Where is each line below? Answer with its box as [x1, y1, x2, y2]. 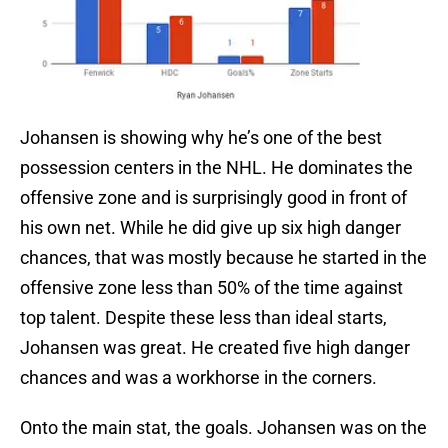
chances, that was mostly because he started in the [20, 247, 427, 269]
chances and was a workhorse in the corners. [20, 367, 377, 389]
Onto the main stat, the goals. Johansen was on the [20, 417, 427, 439]
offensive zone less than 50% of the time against [20, 277, 403, 299]
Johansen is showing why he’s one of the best [20, 127, 382, 149]
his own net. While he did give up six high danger [20, 217, 401, 239]
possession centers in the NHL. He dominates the [20, 157, 413, 179]
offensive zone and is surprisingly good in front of [20, 187, 407, 209]
